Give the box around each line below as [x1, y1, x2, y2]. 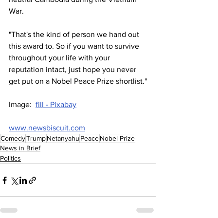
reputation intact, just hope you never [9, 65, 138, 74]
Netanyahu [47, 134, 79, 143]
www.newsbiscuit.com [9, 124, 85, 132]
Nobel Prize [100, 134, 135, 143]
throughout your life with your [9, 54, 112, 62]
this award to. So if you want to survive [9, 42, 141, 51]
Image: [9, 100, 36, 109]
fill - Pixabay [36, 100, 76, 109]
